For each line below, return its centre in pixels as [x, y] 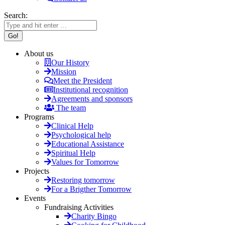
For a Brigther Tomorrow [91, 189]
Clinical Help [72, 126]
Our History [70, 63]
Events [35, 198]
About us [39, 53]
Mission [64, 72]
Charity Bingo [94, 216]
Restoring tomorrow [83, 180]
